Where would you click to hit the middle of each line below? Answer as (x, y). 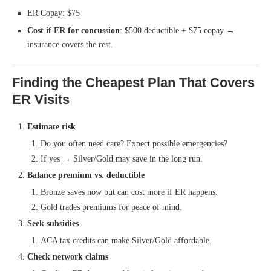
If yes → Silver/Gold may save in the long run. (122, 158)
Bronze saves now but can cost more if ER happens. (129, 192)
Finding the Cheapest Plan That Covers (133, 82)
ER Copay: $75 (54, 13)
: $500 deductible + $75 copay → (177, 30)
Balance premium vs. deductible (86, 175)
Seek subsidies (53, 223)
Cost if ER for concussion (73, 30)
